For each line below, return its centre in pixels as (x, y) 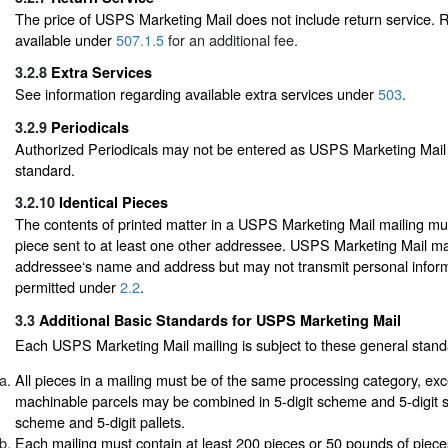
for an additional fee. (231, 39)
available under (65, 39)
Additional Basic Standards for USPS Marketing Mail (220, 319)
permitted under (67, 287)
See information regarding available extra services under (196, 94)
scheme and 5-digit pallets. (100, 421)
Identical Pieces (113, 202)
